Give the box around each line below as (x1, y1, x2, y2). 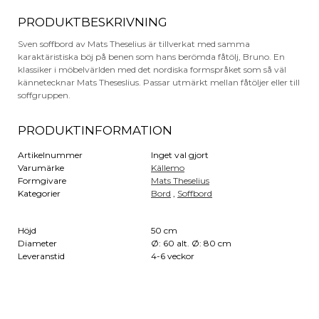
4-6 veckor (151, 250, 195, 261)
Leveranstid (18, 250, 65, 261)
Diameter (18, 237, 57, 249)
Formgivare (18, 174, 66, 186)
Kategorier (18, 187, 61, 199)
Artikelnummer (18, 149, 83, 160)
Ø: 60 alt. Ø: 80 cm (151, 237, 232, 249)
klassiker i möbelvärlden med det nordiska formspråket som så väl (18, 63, 286, 75)
